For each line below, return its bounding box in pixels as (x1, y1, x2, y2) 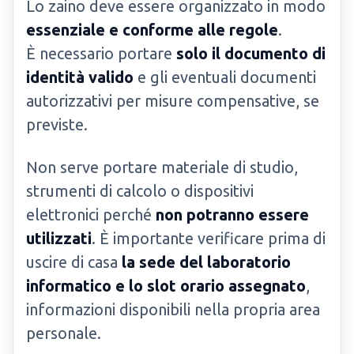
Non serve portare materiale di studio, (26, 158, 298, 176)
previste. (26, 115, 88, 134)
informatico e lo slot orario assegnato (26, 277, 306, 295)
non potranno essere (156, 205, 309, 224)
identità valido (26, 68, 134, 86)
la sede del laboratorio (122, 253, 291, 271)
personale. (26, 324, 101, 342)
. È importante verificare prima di (92, 229, 326, 247)
